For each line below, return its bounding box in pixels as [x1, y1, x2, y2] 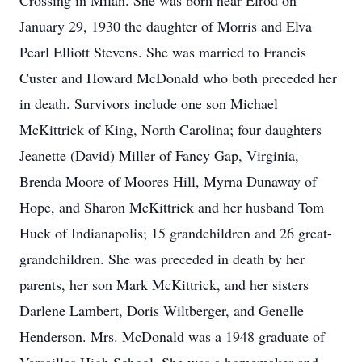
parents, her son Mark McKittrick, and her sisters [19, 275, 309, 294]
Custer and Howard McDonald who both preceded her [19, 68, 337, 87]
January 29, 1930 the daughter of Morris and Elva [19, 16, 312, 36]
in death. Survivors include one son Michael [19, 94, 278, 113]
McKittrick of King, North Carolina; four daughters [19, 120, 322, 139]
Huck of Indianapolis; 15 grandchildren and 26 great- [19, 223, 332, 242]
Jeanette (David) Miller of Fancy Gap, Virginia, [19, 145, 299, 165]
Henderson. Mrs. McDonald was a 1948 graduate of [19, 326, 325, 346]
